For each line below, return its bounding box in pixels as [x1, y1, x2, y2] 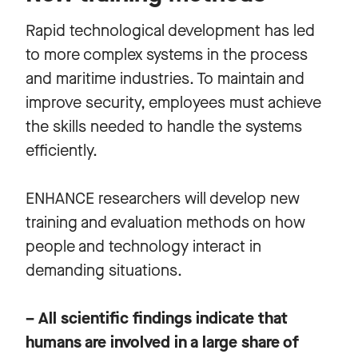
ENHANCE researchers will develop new [26, 187, 300, 209]
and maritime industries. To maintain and [26, 67, 304, 89]
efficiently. [26, 139, 97, 161]
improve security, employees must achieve [26, 91, 321, 113]
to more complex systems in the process [26, 43, 308, 66]
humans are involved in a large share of [26, 331, 299, 353]
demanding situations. [26, 259, 182, 281]
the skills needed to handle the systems [26, 115, 302, 137]
